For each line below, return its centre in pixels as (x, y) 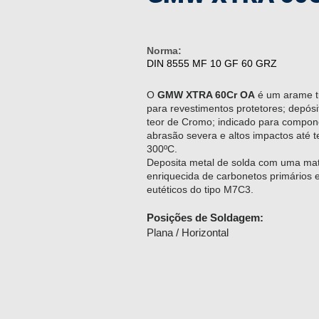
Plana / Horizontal (188, 232)
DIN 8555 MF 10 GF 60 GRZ (212, 63)
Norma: (164, 51)
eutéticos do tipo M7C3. (200, 189)
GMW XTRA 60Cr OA (206, 95)
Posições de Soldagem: (205, 218)
